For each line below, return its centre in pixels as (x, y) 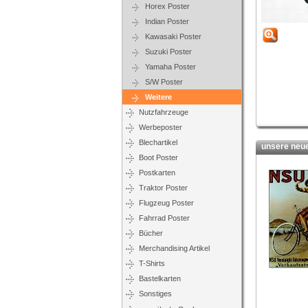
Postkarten (157, 173)
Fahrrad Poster (164, 218)
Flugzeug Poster (166, 203)
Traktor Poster (163, 188)
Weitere (158, 97)
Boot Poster (158, 157)
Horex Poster (164, 6)
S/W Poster (161, 82)
